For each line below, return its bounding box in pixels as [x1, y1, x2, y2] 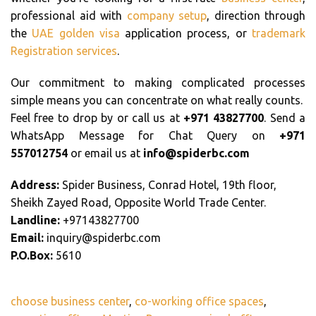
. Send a [264, 111, 306, 124]
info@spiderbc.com [143, 146, 250, 159]
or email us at [68, 146, 143, 159]
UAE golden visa [32, 26, 120, 39]
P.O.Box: [11, 248, 56, 262]
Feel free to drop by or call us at [11, 111, 183, 124]
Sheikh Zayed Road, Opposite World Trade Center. [11, 195, 266, 209]
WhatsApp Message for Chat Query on [11, 128, 279, 142]
